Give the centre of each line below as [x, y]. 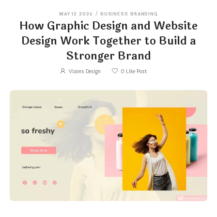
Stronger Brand [108, 56]
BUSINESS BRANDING [129, 14]
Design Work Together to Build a [108, 41]
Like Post [136, 71]
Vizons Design [85, 71]
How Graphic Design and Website [108, 26]
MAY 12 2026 [76, 14]
